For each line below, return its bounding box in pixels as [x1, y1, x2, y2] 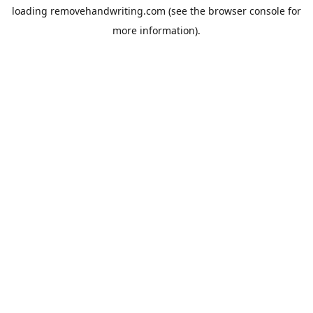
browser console [208, 4, 285, 17]
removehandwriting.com [50, 4, 166, 17]
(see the [166, 4, 205, 17]
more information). [112, 24, 201, 37]
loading [12, 4, 50, 17]
